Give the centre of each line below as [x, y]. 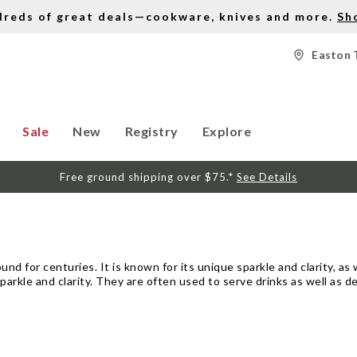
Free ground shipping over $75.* [148, 177]
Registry [151, 131]
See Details [267, 177]
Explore [227, 131]
